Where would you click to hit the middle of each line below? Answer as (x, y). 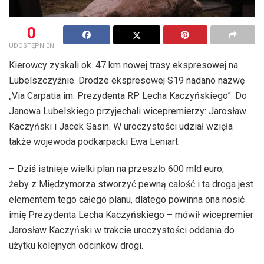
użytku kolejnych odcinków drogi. (76, 245)
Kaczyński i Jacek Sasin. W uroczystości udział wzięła (121, 126)
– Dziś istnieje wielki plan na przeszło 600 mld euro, (116, 169)
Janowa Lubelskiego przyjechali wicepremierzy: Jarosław (128, 111)
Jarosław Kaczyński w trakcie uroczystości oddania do (122, 230)
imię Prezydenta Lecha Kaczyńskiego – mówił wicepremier (131, 214)
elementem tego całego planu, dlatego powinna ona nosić (127, 199)
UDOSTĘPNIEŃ (32, 45)
